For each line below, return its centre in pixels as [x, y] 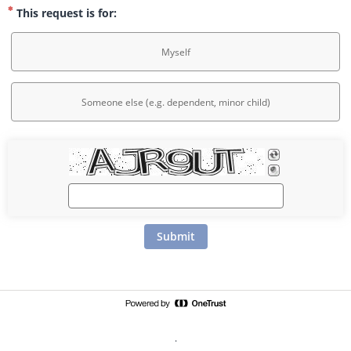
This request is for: [65, 13]
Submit [175, 236]
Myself [175, 52]
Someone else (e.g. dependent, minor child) [175, 102]
